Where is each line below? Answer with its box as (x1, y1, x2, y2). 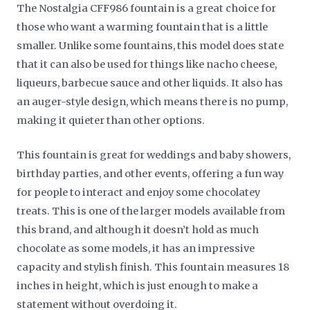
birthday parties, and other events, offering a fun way (17, 167, 284, 181)
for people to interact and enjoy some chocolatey (17, 186, 261, 199)
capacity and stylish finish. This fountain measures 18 (17, 261, 290, 274)
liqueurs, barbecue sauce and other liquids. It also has (17, 76, 284, 89)
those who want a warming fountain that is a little (17, 20, 268, 33)
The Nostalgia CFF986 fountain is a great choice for (17, 1, 277, 15)
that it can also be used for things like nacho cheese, (17, 57, 277, 71)
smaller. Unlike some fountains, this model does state (17, 39, 284, 52)
